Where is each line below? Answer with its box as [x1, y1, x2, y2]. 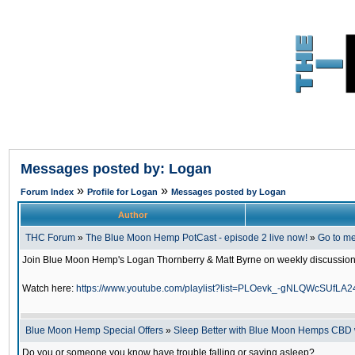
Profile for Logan [87, 187, 158, 197]
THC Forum [25, 232, 75, 243]
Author [118, 210, 147, 219]
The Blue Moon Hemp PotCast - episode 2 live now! [86, 232, 307, 243]
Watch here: [22, 283, 76, 294]
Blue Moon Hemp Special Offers [25, 325, 163, 336]
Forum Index [21, 187, 74, 197]
